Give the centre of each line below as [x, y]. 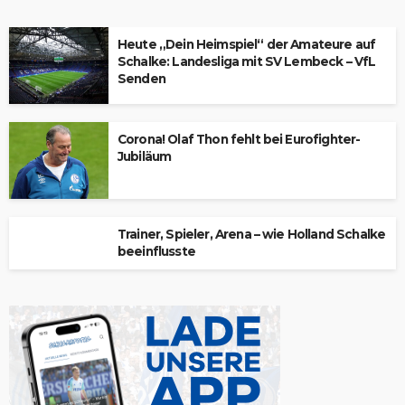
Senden [141, 79]
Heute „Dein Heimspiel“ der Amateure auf [247, 44]
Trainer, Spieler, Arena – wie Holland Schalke [252, 234]
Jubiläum [145, 156]
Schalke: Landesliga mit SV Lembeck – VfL [247, 61]
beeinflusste [156, 251]
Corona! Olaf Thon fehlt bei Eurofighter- [239, 139]
